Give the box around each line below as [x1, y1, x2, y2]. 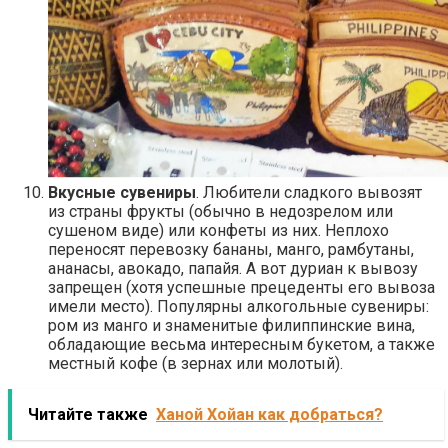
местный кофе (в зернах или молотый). [48, 353, 343, 373]
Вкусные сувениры [48, 182, 196, 202]
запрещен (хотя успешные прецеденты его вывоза [48, 277, 435, 297]
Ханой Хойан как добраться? [156, 404, 383, 424]
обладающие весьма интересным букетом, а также [48, 334, 435, 354]
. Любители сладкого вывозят [196, 182, 422, 202]
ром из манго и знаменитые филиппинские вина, [48, 315, 415, 335]
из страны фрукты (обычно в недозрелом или [48, 201, 393, 221]
